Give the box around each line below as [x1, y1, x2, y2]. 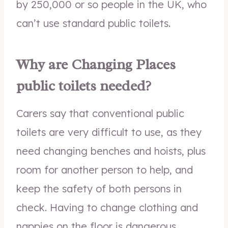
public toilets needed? [16, 77, 151, 95]
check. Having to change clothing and [16, 201, 198, 214]
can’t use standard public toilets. [16, 17, 170, 30]
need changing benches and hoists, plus [16, 145, 206, 157]
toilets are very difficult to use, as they [16, 126, 202, 138]
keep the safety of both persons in [16, 182, 182, 195]
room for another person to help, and [16, 163, 193, 176]
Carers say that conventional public [16, 107, 184, 120]
